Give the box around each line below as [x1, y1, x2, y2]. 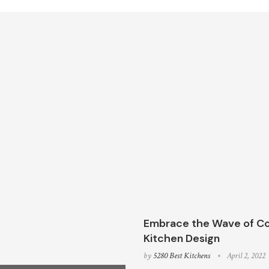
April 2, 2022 [227, 250, 265, 262]
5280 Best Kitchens [153, 250, 210, 262]
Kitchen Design [144, 231, 220, 246]
